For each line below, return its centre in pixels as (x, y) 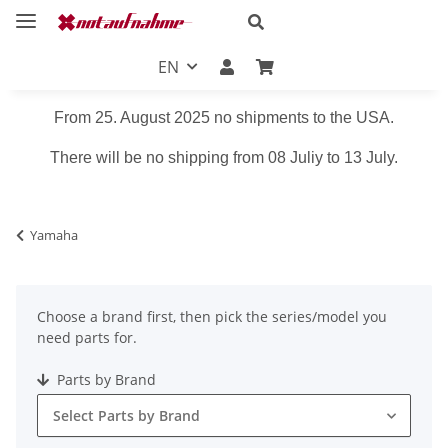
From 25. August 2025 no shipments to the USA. (224, 117)
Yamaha (54, 234)
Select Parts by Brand (126, 415)
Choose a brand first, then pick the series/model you (212, 316)
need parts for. (87, 337)
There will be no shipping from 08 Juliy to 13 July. (224, 157)
